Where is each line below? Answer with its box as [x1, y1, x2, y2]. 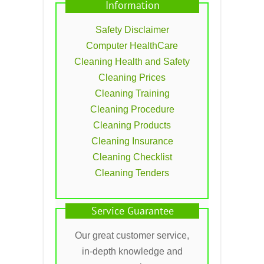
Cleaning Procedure [90, 104, 174, 114]
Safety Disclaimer [95, 24, 169, 35]
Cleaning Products [93, 120, 171, 130]
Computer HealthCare [86, 40, 178, 51]
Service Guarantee [91, 203, 174, 217]
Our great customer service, [75, 230, 189, 240]
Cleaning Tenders [95, 167, 169, 178]
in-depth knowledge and [81, 246, 183, 256]
